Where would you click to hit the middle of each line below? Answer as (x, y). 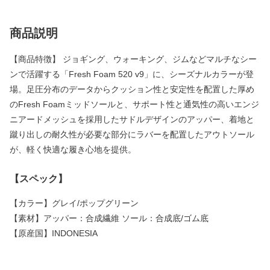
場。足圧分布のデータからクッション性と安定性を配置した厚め (132, 89)
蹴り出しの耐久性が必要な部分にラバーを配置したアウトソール (132, 134)
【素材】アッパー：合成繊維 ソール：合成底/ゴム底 (109, 218)
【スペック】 (39, 178)
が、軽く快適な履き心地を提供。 (73, 149)
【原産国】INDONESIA (54, 233)
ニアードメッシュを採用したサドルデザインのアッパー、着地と (132, 119)
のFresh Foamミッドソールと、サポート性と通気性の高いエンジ (134, 104)
